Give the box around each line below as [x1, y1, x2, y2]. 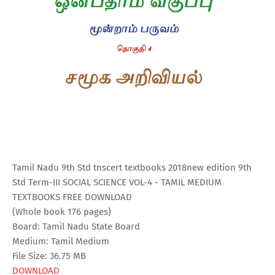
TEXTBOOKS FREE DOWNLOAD [12, 191, 132, 203]
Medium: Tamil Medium [12, 235, 109, 247]
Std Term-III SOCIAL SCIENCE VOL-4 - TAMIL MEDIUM [12, 176, 222, 188]
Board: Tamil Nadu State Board [12, 220, 140, 232]
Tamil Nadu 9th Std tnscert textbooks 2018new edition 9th [12, 161, 252, 173]
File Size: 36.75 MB [12, 250, 86, 261]
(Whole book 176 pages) [12, 206, 111, 217]
